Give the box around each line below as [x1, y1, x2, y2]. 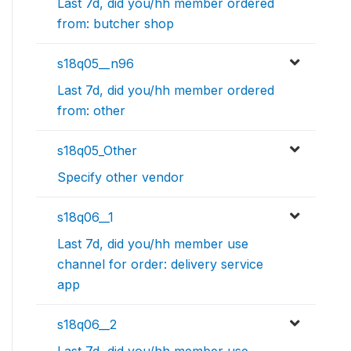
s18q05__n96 [57, 55, 134, 71]
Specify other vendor [57, 168, 184, 185]
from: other [57, 102, 125, 118]
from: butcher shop [57, 15, 174, 31]
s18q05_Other [57, 142, 137, 158]
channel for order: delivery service [57, 255, 263, 272]
